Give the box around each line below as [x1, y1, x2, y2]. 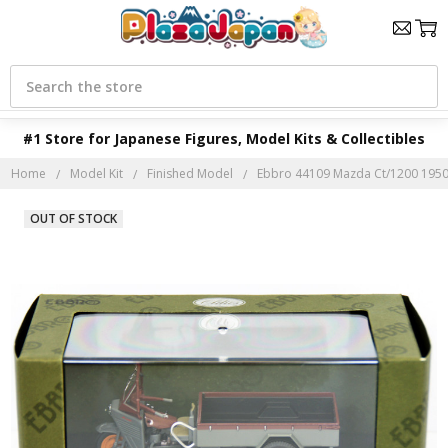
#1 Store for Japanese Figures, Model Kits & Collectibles [23, 129, 425, 148]
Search [10, 63, 54, 82]
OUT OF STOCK [29, 210, 117, 228]
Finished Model [147, 164, 234, 182]
